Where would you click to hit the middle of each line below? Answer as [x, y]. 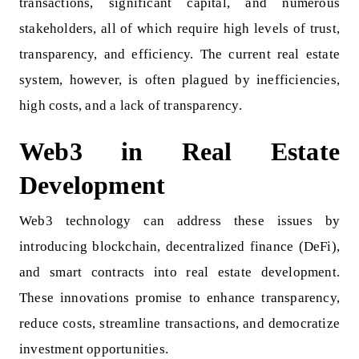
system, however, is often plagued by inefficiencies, [179, 80]
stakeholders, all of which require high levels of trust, [179, 28]
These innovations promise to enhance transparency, [179, 298]
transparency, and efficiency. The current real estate [179, 54]
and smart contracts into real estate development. [179, 272]
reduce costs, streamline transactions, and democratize [179, 323]
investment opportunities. [94, 349]
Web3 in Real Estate [179, 151]
